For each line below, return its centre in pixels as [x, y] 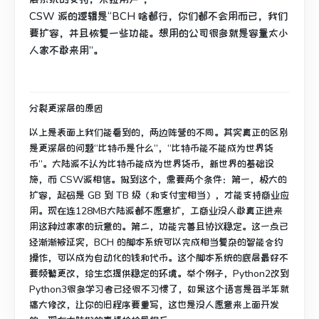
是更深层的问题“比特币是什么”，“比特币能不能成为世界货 [151, 148]
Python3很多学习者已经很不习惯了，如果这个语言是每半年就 [159, 289]
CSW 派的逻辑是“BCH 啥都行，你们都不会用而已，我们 [158, 16]
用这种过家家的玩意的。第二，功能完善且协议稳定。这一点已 [159, 226]
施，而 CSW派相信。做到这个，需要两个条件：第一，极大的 [158, 179]
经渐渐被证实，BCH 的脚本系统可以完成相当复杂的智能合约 [156, 242]
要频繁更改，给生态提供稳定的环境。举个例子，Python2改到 [159, 273]
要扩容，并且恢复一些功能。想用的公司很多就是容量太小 [159, 33]
